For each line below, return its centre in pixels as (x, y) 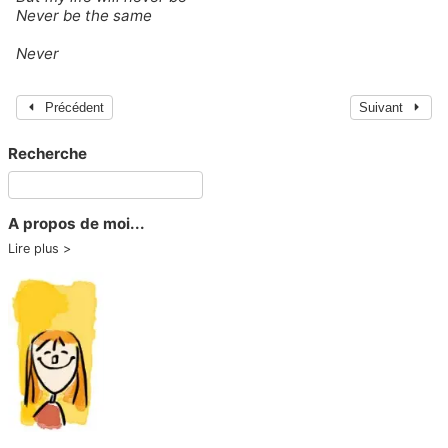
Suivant (381, 107)
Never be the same (84, 15)
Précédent (74, 107)
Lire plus (33, 248)
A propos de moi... (76, 223)
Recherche (47, 153)
